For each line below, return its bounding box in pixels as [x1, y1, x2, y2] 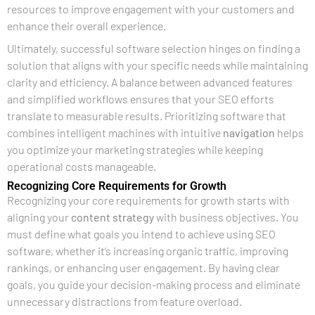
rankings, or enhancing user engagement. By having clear [7, 260, 280, 274]
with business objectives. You [154, 210, 299, 224]
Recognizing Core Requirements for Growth [7, 179, 226, 193]
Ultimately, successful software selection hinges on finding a [7, 41, 300, 55]
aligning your [7, 210, 71, 224]
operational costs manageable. [7, 159, 156, 173]
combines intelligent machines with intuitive [7, 125, 223, 139]
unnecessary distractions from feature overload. [7, 294, 242, 308]
